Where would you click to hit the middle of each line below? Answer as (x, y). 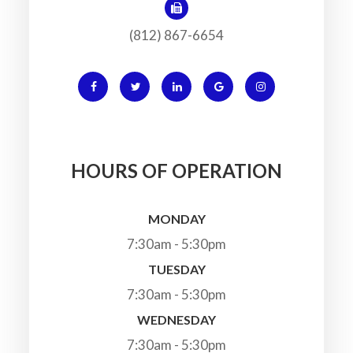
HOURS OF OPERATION (176, 171)
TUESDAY (176, 269)
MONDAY (176, 219)
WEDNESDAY (176, 320)
